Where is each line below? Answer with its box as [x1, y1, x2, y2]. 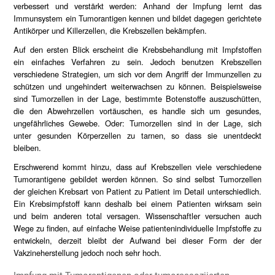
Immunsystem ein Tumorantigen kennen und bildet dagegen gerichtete [14, 12, 261, 24]
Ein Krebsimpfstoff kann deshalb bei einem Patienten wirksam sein [14, 198, 261, 210]
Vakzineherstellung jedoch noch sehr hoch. [14, 247, 162, 259]
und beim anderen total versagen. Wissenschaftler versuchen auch [14, 210, 261, 222]
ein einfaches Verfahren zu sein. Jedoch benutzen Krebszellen [14, 56, 261, 68]
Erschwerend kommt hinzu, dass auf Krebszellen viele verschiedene [14, 161, 261, 173]
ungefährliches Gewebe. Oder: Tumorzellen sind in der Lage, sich [14, 117, 261, 129]
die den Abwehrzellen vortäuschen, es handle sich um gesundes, [14, 105, 261, 117]
